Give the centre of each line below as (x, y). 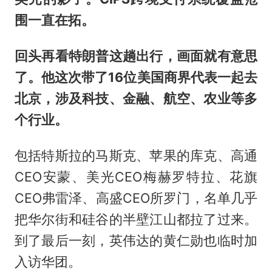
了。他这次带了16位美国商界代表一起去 (136, 77)
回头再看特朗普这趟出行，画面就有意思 (136, 56)
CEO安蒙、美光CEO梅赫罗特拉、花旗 (136, 177)
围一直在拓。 (54, 20)
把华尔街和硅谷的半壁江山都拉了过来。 (136, 219)
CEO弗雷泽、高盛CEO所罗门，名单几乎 (136, 198)
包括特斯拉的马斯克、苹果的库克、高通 (136, 156)
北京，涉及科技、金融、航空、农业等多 (136, 99)
